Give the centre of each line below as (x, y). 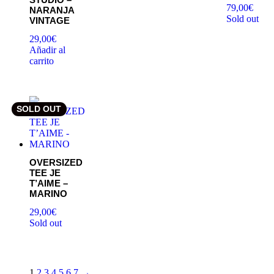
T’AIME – (49, 183)
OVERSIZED (56, 163)
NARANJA (52, 10)
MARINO (48, 194)
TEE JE (45, 173)
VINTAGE (50, 21)
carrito (42, 61)
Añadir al (47, 50)
